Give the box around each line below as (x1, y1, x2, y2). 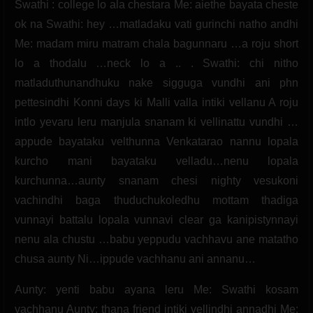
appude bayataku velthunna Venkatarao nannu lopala (15, 135, 298, 147)
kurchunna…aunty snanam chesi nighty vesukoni (15, 174, 298, 187)
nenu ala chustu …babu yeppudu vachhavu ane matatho (15, 233, 298, 245)
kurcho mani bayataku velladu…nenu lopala (15, 154, 298, 167)
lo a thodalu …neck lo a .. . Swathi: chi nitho (15, 57, 298, 69)
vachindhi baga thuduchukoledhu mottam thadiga (15, 194, 298, 206)
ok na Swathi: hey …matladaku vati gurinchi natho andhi (15, 17, 298, 30)
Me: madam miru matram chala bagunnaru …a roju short (15, 37, 298, 50)
